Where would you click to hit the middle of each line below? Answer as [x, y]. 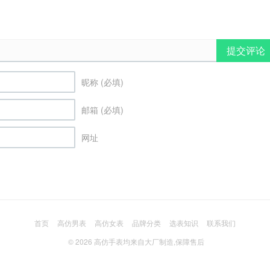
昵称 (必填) [102, 82]
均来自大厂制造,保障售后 [165, 241]
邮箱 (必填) [102, 109]
